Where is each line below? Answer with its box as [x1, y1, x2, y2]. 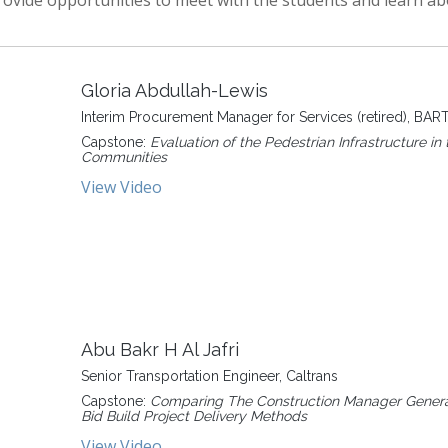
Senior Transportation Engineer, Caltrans [81, 368, 338, 384]
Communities [81, 149, 167, 165]
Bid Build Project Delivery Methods [81, 408, 307, 424]
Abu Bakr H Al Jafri [81, 339, 239, 360]
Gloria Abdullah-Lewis [81, 80, 268, 101]
